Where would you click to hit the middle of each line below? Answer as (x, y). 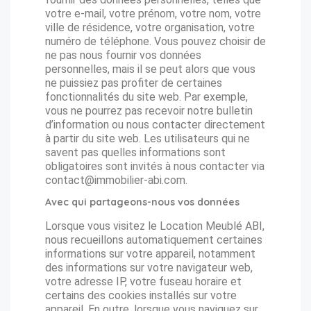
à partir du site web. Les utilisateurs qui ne (148, 138)
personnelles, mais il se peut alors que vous (150, 69)
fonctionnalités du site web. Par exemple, (146, 97)
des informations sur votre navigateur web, (149, 268)
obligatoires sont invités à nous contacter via (155, 166)
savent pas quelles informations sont (135, 152)
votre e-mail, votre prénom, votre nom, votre (153, 14)
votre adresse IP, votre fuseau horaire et (143, 281)
